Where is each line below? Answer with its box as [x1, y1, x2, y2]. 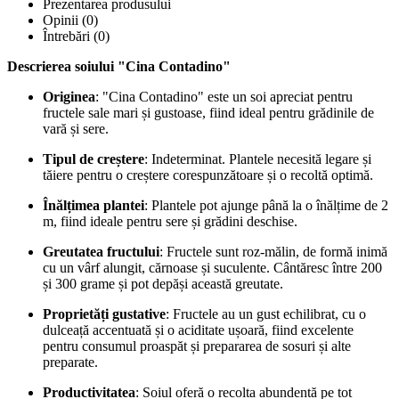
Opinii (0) [43, 12, 98, 28]
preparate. [43, 354, 98, 370]
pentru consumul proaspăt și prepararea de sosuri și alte [43, 338, 351, 354]
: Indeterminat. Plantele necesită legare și [144, 151, 371, 167]
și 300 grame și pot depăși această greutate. [43, 275, 283, 291]
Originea [43, 88, 95, 104]
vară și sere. [43, 120, 109, 136]
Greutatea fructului [43, 243, 159, 259]
